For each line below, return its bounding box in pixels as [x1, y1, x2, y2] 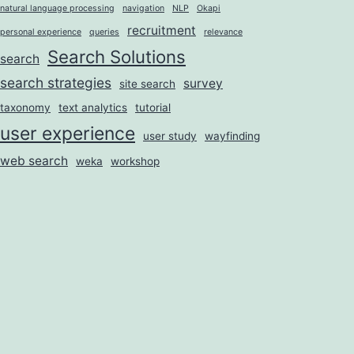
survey [183, 76, 223, 92]
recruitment [127, 23, 196, 39]
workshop [111, 155, 160, 168]
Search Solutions [47, 46, 186, 68]
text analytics [58, 101, 127, 115]
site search [119, 77, 175, 91]
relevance [204, 27, 243, 38]
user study [143, 130, 197, 143]
